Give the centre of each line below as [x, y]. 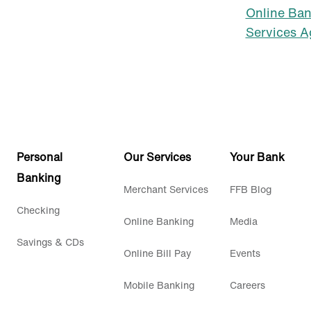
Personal [40, 157]
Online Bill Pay [157, 253]
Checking [39, 210]
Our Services [157, 157]
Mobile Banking [159, 285]
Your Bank [258, 157]
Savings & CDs [51, 242]
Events [245, 253]
